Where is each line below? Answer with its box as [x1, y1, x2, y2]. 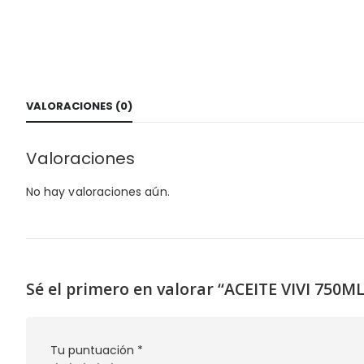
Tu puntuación [50, 341, 137, 358]
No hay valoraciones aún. [26, 183, 170, 200]
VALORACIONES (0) [26, 97, 132, 114]
